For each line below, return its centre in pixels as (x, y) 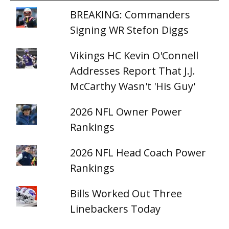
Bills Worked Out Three (126, 193)
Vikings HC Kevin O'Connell (134, 55)
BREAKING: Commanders (130, 15)
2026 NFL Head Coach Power (138, 153)
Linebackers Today (116, 209)
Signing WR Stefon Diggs (130, 30)
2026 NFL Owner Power (126, 112)
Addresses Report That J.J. (133, 71)
